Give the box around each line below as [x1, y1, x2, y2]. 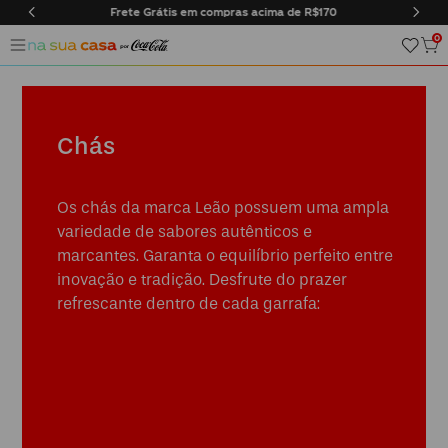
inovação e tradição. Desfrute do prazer [57, 270, 347, 289]
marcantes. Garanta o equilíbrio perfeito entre [57, 246, 393, 265]
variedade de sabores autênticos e [57, 222, 312, 241]
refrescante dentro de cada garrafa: [57, 294, 320, 313]
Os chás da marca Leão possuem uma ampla [57, 198, 389, 217]
